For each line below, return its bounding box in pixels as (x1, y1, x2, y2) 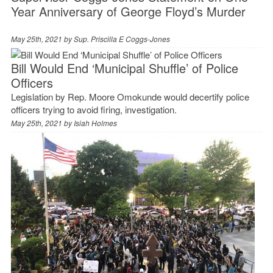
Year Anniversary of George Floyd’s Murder (10, 2, 246, 20)
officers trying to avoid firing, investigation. (10, 102, 177, 116)
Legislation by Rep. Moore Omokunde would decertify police (10, 90, 249, 103)
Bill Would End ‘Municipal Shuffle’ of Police (10, 58, 238, 77)
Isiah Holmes (73, 117, 117, 128)
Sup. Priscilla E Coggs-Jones (73, 33, 170, 44)
